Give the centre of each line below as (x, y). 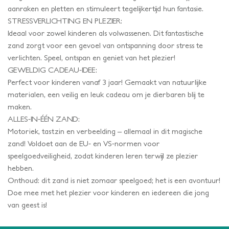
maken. (20, 106)
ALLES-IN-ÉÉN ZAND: (44, 119)
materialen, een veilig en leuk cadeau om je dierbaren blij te (106, 94)
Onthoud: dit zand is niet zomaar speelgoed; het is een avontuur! (114, 180)
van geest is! (27, 204)
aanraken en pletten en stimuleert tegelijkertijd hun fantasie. (106, 8)
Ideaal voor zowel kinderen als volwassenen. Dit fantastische (106, 33)
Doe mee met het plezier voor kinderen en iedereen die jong (108, 192)
